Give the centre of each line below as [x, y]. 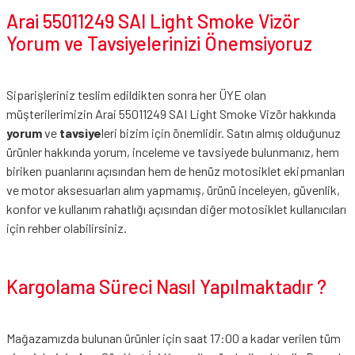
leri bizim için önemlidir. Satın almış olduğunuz [221, 133]
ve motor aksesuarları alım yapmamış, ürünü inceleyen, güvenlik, [173, 190]
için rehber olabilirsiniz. [67, 228]
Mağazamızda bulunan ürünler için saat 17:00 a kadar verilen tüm [174, 338]
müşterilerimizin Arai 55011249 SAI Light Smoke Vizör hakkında [171, 114]
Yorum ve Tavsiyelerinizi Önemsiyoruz [159, 43]
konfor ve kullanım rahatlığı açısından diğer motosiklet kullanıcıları [176, 209]
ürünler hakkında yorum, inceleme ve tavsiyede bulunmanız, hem [173, 152]
